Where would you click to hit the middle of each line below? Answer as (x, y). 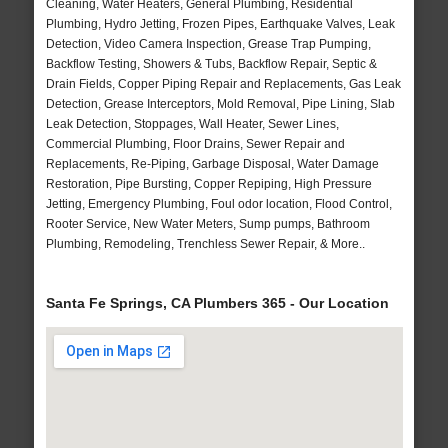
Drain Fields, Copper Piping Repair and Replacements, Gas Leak (223, 84)
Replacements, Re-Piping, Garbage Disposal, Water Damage (212, 164)
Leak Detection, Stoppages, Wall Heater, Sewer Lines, (192, 124)
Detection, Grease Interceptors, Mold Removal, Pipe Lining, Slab (220, 104)
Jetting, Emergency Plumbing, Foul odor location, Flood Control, (218, 204)
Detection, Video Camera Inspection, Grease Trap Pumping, (208, 44)
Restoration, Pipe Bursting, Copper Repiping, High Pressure (208, 184)
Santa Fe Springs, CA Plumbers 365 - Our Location (217, 303)
